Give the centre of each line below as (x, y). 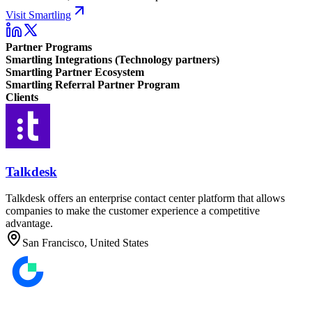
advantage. (29, 224)
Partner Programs (49, 47)
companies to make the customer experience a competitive (133, 211)
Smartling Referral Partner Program (93, 84)
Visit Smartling (38, 15)
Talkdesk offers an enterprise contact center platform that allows (145, 198)
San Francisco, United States (85, 243)
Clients (22, 97)
